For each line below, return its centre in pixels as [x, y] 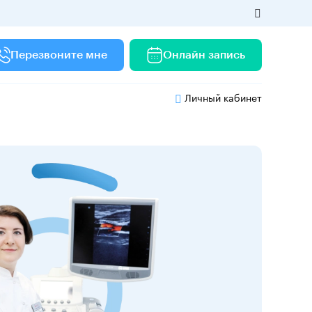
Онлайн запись [204, 55]
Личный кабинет [221, 97]
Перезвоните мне [58, 55]
